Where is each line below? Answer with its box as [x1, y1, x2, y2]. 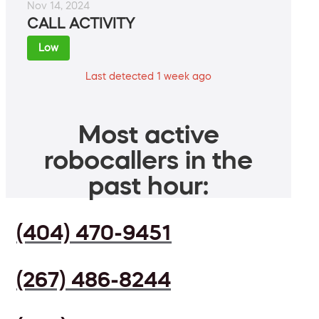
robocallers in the [44, 147, 253, 173]
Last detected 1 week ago [85, 71, 211, 82]
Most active [78, 121, 219, 147]
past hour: [88, 172, 209, 199]
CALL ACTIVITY [27, 16, 135, 31]
